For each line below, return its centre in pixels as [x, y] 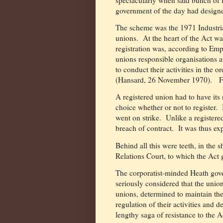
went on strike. [138, 118]
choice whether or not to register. [167, 107]
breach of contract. [145, 128]
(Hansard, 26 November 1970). [164, 80]
